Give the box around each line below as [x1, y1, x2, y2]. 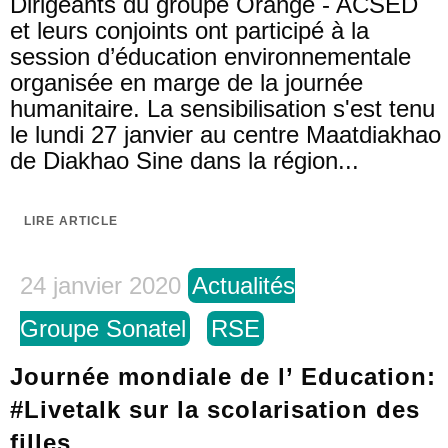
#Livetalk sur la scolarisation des [10, 396, 420, 423]
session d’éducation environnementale [10, 43, 411, 70]
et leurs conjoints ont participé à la [10, 17, 369, 44]
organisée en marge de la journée [10, 69, 363, 96]
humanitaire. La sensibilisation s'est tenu [10, 95, 435, 122]
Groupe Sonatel [20, 315, 186, 342]
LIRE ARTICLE [24, 214, 118, 228]
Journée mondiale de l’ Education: [10, 363, 436, 390]
